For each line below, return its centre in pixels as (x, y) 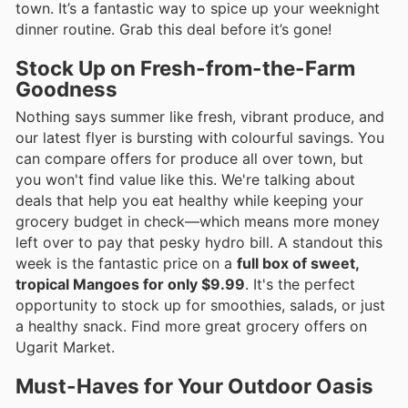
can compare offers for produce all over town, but (189, 158)
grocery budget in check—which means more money (198, 221)
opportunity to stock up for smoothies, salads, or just (200, 305)
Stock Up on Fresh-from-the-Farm (185, 67)
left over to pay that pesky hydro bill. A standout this (199, 242)
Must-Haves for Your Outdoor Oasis (194, 386)
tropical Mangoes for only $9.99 (130, 284)
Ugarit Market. (65, 347)
